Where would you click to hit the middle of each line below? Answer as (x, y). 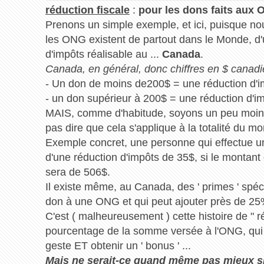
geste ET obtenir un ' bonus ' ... (118, 245)
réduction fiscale (87, 10)
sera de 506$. (77, 172)
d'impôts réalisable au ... (103, 54)
